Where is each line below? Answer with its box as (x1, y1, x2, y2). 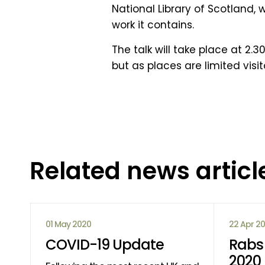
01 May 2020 (46, 218, 91, 230)
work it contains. (112, 18, 194, 32)
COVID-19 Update (46, 235, 164, 254)
